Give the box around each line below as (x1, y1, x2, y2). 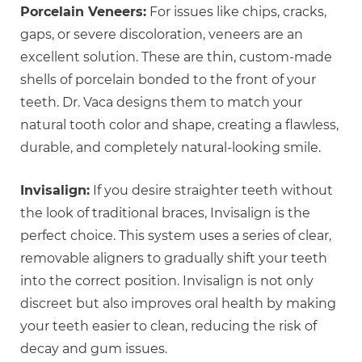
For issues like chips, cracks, (146, 4, 326, 19)
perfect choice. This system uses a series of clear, (20, 228, 331, 243)
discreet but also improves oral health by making (20, 296, 336, 311)
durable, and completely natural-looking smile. (20, 140, 321, 155)
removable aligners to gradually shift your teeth (20, 250, 327, 266)
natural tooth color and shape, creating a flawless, (20, 117, 339, 133)
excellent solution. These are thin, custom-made (20, 49, 332, 65)
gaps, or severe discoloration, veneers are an (20, 27, 303, 42)
